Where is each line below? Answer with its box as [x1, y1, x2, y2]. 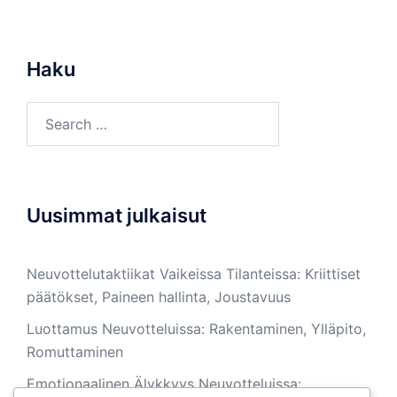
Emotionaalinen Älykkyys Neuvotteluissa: [27, 375, 301, 393]
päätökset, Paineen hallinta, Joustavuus [27, 288, 291, 307]
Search [26, 104, 72, 122]
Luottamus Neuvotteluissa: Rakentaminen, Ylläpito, [27, 320, 366, 339]
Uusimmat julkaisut [27, 204, 206, 228]
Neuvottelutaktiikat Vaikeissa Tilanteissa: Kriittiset [27, 265, 361, 284]
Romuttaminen [27, 343, 123, 362]
